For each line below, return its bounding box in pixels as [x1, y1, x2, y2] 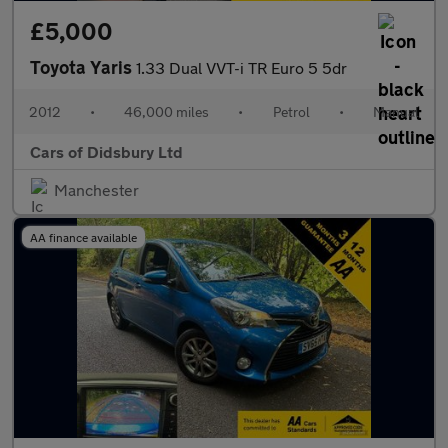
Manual [372, 103, 419, 120]
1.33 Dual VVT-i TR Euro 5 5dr [136, 58, 347, 77]
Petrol [272, 103, 310, 120]
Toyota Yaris [30, 56, 136, 78]
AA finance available [30, 230, 137, 244]
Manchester [54, 180, 139, 199]
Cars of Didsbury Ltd [30, 142, 183, 161]
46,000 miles [124, 103, 210, 120]
